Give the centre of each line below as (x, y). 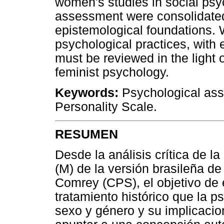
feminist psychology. (112, 72)
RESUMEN (86, 134)
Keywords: (87, 92)
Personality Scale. (106, 106)
